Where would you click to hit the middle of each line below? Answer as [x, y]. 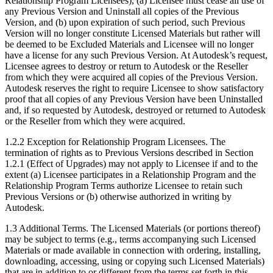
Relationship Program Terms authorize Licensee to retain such [124, 185]
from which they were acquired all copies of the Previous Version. [131, 77]
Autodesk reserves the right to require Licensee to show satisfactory [134, 88]
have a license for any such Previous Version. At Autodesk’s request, [136, 55]
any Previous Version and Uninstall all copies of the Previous [122, 11]
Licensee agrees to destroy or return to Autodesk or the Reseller [126, 66]
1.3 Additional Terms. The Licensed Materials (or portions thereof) [133, 228]
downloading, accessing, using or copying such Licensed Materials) [135, 261]
